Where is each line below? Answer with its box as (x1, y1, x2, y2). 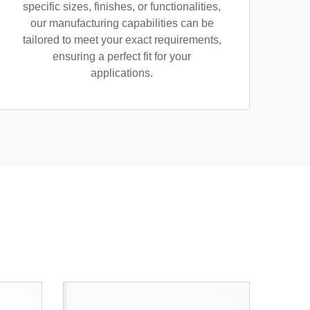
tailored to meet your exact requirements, (22, 34, 221, 46)
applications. (91, 67, 153, 79)
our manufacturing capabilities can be (30, 17, 214, 29)
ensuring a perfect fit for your (53, 51, 191, 62)
